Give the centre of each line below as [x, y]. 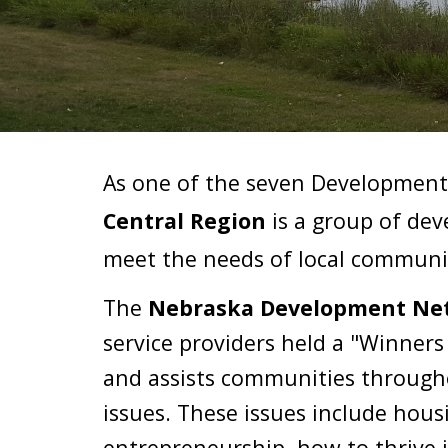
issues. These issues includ [238, 412]
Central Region [184, 220]
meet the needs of [200, 258]
